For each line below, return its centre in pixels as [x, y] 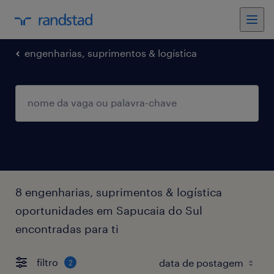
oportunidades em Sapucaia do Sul [109, 210]
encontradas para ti [67, 228]
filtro [47, 262]
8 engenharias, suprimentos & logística [119, 192]
